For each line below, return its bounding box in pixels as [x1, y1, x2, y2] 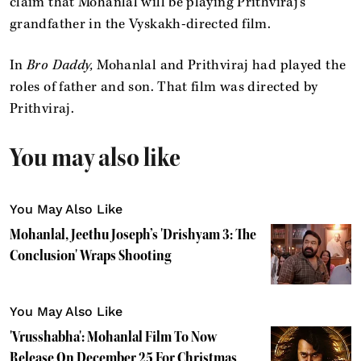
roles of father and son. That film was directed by [10, 77, 318, 96]
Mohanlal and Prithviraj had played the [93, 56, 346, 74]
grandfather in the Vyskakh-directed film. [10, 15, 272, 33]
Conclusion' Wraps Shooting [10, 246, 171, 264]
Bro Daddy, [27, 56, 93, 74]
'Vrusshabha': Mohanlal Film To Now [10, 327, 217, 346]
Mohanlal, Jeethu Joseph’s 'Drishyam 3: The [10, 225, 256, 243]
